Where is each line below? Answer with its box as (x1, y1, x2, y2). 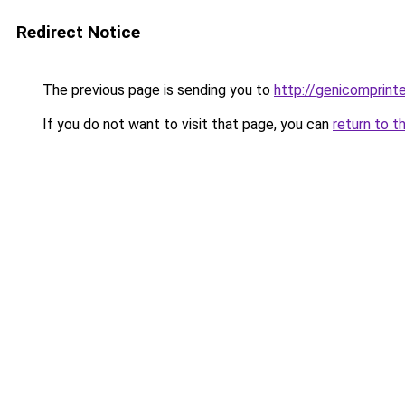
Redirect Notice (16, 22, 140, 42)
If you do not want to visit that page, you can (39, 116, 333, 133)
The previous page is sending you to (39, 81, 274, 99)
